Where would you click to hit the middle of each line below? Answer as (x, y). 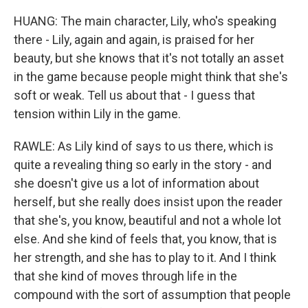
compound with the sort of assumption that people (152, 295)
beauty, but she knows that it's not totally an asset (149, 58)
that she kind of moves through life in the (125, 276)
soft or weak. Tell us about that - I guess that (134, 95)
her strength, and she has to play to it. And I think (145, 257)
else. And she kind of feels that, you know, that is (145, 239)
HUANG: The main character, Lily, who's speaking (145, 21)
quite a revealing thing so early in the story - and (143, 165)
